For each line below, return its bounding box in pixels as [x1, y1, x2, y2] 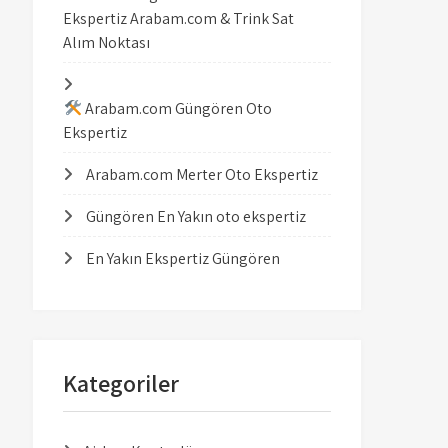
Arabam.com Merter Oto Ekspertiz [86, 164, 319, 185]
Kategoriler [63, 367, 180, 399]
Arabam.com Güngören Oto [81, 98, 272, 119]
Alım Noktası [63, 32, 151, 53]
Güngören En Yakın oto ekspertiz [86, 206, 307, 227]
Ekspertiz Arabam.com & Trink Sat [63, 8, 295, 29]
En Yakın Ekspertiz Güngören [86, 248, 281, 269]
